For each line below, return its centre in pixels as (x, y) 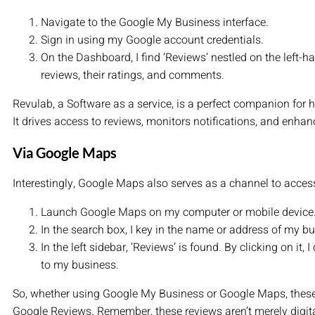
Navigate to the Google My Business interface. (155, 23)
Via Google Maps (65, 153)
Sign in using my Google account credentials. (152, 40)
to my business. (80, 265)
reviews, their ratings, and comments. (133, 76)
